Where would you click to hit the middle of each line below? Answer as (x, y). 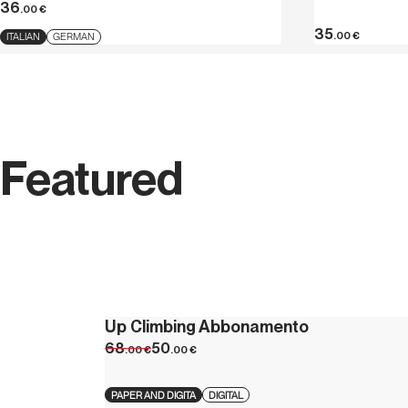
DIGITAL (226, 395)
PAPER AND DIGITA (153, 395)
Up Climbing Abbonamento (207, 327)
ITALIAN (23, 37)
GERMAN (74, 37)
